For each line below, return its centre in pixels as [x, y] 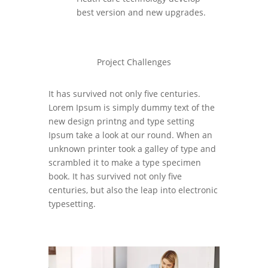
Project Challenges [134, 62]
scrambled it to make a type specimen [124, 163]
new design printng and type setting [121, 121]
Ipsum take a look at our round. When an [130, 135]
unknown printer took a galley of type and [132, 149]
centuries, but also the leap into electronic [133, 190]
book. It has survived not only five [115, 176]
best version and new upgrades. [141, 13]
